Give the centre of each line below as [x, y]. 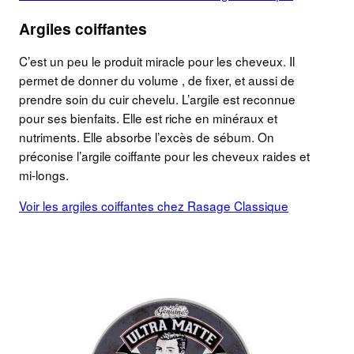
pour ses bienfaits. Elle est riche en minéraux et [148, 118]
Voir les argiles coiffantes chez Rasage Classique [154, 206]
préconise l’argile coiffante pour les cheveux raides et [164, 156]
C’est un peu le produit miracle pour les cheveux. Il [157, 61]
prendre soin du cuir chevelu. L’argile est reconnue [157, 99]
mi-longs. [44, 175]
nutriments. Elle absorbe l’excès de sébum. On [147, 137]
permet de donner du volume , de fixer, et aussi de [157, 80]
